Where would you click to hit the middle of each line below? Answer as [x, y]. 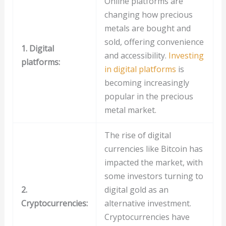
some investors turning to [154, 176]
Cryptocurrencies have [147, 217]
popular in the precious [149, 97]
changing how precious [148, 15]
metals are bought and [147, 29]
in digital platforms [140, 69]
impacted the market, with [153, 163]
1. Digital [37, 49]
